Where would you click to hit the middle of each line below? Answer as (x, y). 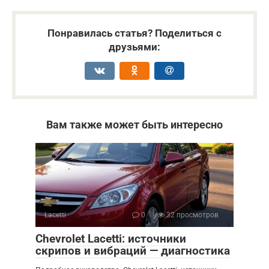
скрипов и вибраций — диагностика (133, 251)
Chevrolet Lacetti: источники (111, 239)
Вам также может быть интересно (134, 125)
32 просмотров (192, 215)
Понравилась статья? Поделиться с (134, 33)
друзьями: (134, 47)
